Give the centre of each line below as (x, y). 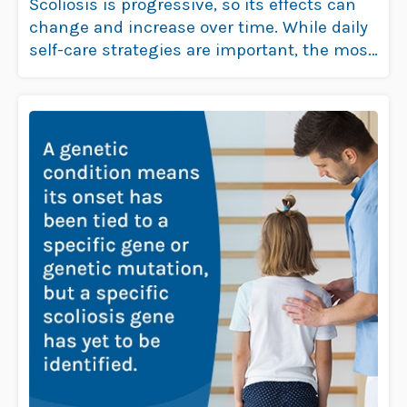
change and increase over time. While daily (199, 27)
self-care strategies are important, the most (202, 50)
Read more (86, 73)
